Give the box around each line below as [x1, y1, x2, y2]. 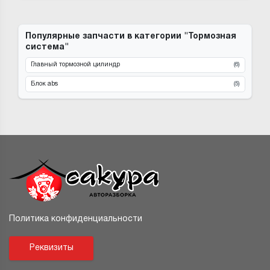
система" [25, 43, 69, 51]
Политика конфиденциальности [9, 215, 142, 223]
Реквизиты [29, 243, 74, 252]
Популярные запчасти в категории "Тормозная [25, 32, 236, 40]
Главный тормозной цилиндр [31, 61, 121, 67]
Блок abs [31, 81, 58, 87]
